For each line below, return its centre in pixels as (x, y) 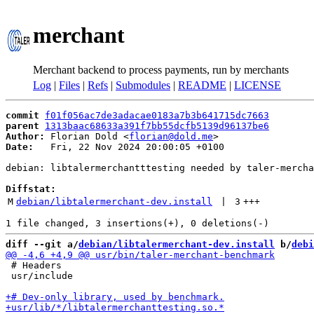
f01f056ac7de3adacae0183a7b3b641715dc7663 (157, 115)
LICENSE (258, 85)
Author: (25, 136)
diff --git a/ (42, 244)
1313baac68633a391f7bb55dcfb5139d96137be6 (157, 126)
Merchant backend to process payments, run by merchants (161, 69)
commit (22, 115)
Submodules (143, 85)
